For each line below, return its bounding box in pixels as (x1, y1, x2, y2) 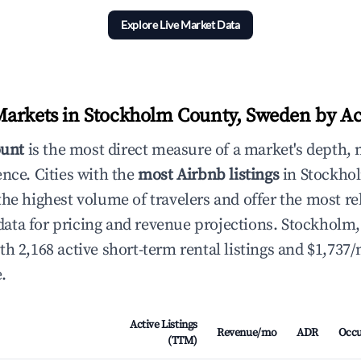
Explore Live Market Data (121, 18, 240, 31)
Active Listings (130, 317, 197, 332)
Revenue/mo (217, 326, 277, 340)
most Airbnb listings (138, 165, 280, 185)
